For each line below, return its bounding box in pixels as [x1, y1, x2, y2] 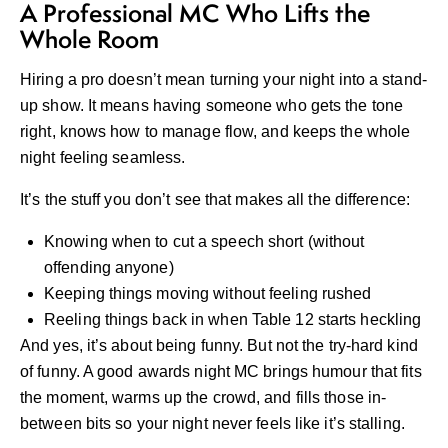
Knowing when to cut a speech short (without [44, 233, 365, 251]
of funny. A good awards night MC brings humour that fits [20, 363, 422, 381]
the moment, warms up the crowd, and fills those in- [20, 389, 387, 407]
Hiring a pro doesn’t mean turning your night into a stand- [20, 71, 427, 89]
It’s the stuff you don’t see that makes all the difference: [20, 191, 410, 209]
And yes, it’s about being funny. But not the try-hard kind [20, 337, 418, 355]
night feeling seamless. [20, 149, 186, 167]
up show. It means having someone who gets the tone [20, 97, 404, 115]
